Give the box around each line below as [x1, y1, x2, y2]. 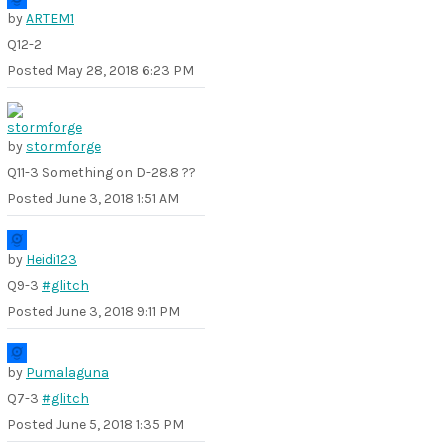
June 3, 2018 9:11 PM [56, 303, 180, 320]
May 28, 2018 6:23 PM [56, 62, 194, 79]
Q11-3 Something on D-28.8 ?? [7, 164, 196, 181]
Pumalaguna [26, 364, 109, 381]
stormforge [26, 138, 101, 155]
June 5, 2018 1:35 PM [56, 416, 184, 433]
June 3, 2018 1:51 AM [56, 190, 179, 207]
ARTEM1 [26, 10, 74, 27]
